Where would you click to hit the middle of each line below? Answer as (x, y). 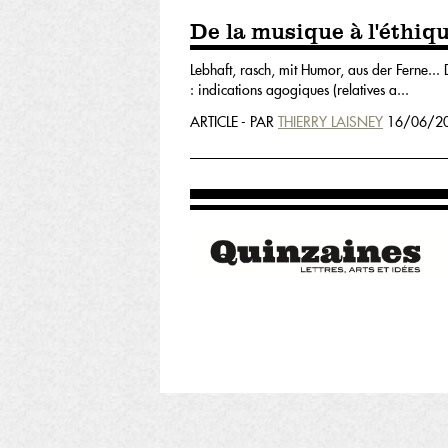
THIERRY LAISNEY (330, 122)
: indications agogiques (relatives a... (299, 90)
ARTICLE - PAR (234, 122)
